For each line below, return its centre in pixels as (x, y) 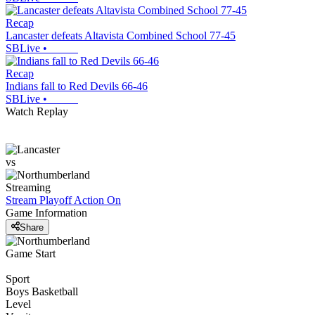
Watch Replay (37, 112)
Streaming (28, 188)
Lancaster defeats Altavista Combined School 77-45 (121, 36)
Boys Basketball (42, 291)
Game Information (46, 213)
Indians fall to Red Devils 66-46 (77, 86)
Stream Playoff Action (55, 200)
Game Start (31, 253)
